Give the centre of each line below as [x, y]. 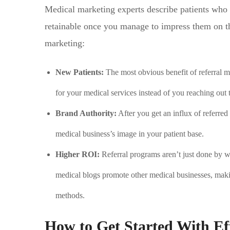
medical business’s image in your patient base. [129, 134]
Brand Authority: [86, 113]
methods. [70, 195]
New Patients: [80, 72]
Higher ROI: [78, 154]
